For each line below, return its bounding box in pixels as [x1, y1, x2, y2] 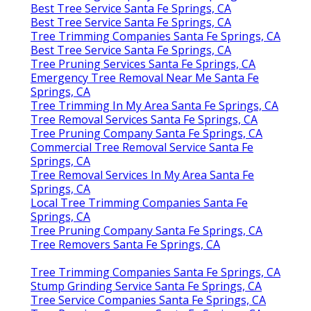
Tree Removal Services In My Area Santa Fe [31, 167, 254, 183]
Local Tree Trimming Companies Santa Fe [31, 194, 248, 210]
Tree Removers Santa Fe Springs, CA [31, 236, 220, 252]
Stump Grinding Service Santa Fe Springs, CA [31, 278, 262, 294]
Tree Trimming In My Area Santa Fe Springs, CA [31, 97, 278, 113]
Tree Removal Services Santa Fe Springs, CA [31, 111, 258, 127]
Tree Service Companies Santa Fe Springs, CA [31, 292, 266, 308]
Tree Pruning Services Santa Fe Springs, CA [31, 56, 255, 72]
